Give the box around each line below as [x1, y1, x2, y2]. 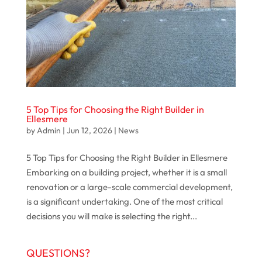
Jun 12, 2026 [66, 125, 112, 136]
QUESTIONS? [26, 246, 90, 260]
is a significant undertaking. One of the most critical [26, 195, 223, 207]
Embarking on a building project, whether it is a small [26, 166, 227, 178]
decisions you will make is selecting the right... [26, 210, 197, 222]
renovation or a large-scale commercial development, [26, 181, 233, 192]
